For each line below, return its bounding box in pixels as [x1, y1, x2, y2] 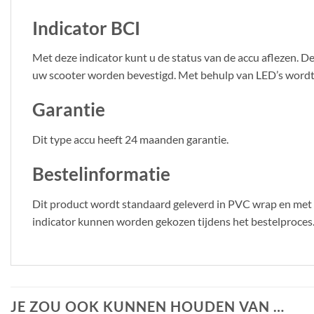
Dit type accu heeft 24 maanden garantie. [32, 132, 228, 146]
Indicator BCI [32, 17, 140, 39]
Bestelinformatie [32, 163, 170, 184]
